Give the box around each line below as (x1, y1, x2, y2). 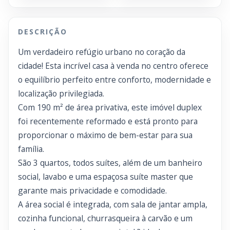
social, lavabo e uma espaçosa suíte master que (18, 171, 193, 182)
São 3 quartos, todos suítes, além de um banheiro (18, 157, 202, 168)
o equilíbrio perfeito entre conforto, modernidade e (18, 74, 211, 85)
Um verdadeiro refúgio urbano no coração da (18, 46, 185, 57)
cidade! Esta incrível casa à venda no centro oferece (18, 60, 208, 71)
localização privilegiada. (18, 88, 104, 99)
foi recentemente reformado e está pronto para (18, 116, 198, 127)
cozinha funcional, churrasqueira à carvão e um (18, 213, 193, 224)
